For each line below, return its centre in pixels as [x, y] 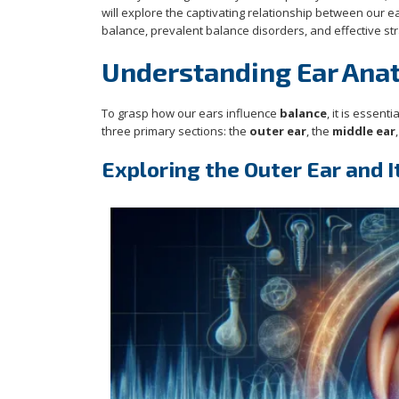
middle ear [364, 131]
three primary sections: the [175, 131]
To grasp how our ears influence [191, 113]
